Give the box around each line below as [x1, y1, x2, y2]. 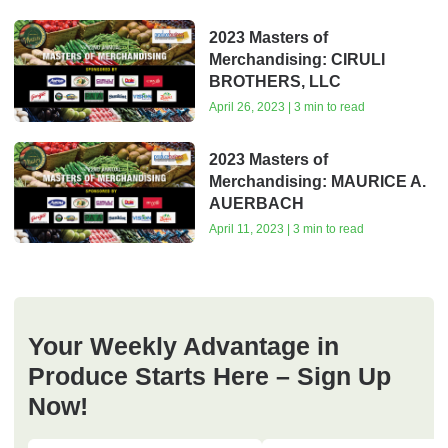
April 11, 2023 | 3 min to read [208, 221, 364, 236]
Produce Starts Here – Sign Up [28, 362, 391, 391]
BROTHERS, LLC [208, 73, 341, 91]
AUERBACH [208, 194, 304, 212]
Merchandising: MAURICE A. [208, 172, 426, 190]
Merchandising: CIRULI [208, 51, 385, 69]
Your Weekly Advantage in [28, 332, 339, 361]
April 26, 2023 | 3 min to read [208, 100, 365, 115]
